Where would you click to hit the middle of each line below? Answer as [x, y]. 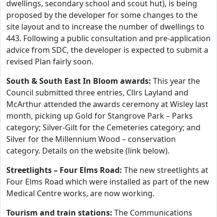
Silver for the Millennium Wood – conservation [91, 139]
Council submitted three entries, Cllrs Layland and [97, 93]
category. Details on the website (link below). [89, 151]
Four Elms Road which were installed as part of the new [108, 182]
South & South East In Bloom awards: [80, 81]
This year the [177, 81]
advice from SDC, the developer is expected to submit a [107, 50]
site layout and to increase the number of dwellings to [105, 27]
